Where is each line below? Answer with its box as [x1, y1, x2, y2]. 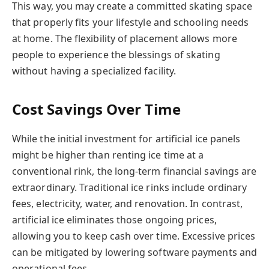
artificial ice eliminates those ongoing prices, [12, 213, 217, 227]
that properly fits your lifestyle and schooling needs [12, 15, 249, 29]
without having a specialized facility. [12, 64, 177, 77]
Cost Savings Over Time [12, 99, 181, 119]
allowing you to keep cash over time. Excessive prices [12, 229, 256, 243]
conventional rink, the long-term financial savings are [12, 165, 257, 178]
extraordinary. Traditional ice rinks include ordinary [12, 181, 247, 195]
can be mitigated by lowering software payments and [12, 246, 257, 259]
